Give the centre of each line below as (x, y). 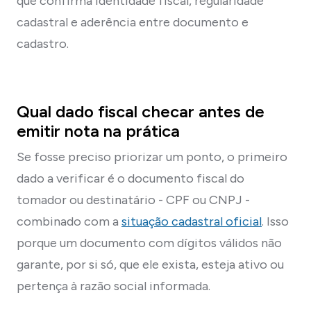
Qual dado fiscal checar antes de (141, 111)
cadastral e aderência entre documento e (133, 22)
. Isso (275, 221)
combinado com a (69, 221)
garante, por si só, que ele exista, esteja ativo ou (150, 264)
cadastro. (43, 43)
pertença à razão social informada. (114, 286)
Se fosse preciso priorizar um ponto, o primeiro (152, 157)
